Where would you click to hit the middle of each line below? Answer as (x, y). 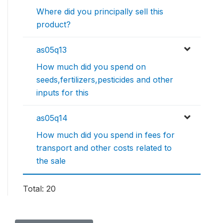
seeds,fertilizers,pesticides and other (105, 79)
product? (54, 24)
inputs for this (62, 92)
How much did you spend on (91, 66)
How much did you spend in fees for (106, 135)
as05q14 (52, 118)
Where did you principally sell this (100, 11)
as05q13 (52, 50)
